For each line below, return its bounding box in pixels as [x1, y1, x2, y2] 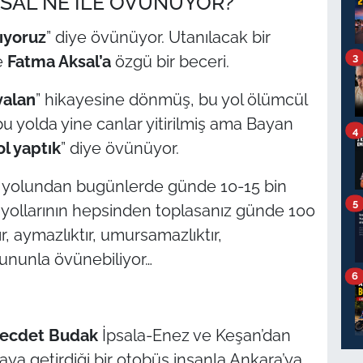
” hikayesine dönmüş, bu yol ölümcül [35, 90, 307, 110]
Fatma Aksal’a [6, 52, 111, 72]
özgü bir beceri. [110, 52, 229, 72]
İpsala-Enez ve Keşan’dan [97, 326, 291, 346]
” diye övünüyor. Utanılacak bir [45, 28, 271, 48]
